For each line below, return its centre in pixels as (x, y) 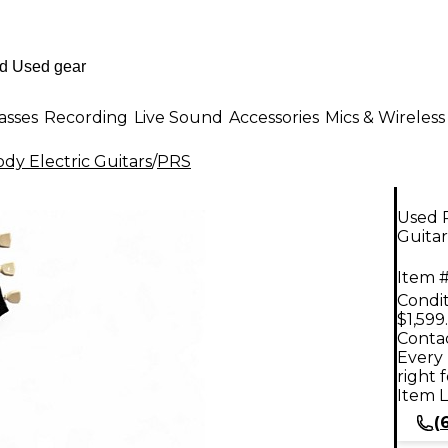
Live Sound (178, 117)
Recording (86, 117)
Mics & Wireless (385, 117)
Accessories (274, 117)
